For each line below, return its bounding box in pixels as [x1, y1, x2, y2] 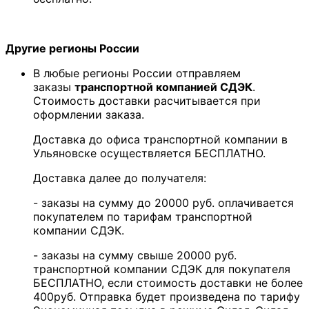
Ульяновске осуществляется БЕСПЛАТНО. [33, 146, 266, 161]
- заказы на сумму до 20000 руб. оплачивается [33, 196, 294, 210]
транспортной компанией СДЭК [74, 80, 252, 94]
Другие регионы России [6, 41, 139, 56]
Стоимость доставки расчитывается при [33, 94, 261, 108]
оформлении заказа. [33, 108, 144, 122]
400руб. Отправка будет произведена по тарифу [33, 290, 300, 304]
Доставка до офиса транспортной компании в [33, 132, 288, 147]
